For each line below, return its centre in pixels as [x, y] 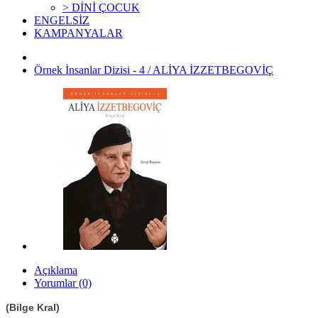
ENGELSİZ [62, 20]
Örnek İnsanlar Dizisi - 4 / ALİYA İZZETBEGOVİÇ [154, 70]
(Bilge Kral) [33, 307]
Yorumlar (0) [63, 283]
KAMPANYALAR [78, 33]
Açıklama [56, 270]
